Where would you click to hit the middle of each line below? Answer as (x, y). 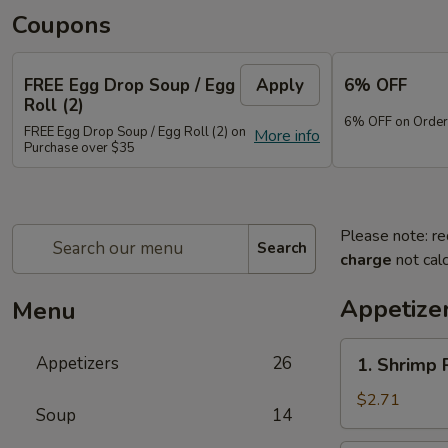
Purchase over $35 (79, 147)
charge (366, 259)
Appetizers (77, 363)
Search (282, 248)
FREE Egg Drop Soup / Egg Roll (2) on (135, 131)
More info (287, 135)
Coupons (61, 25)
